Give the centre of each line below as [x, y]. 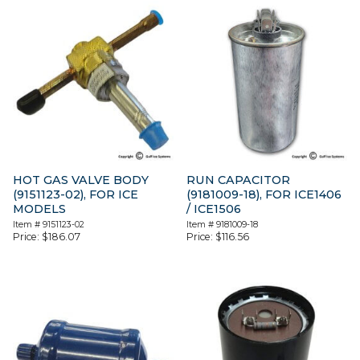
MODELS [39, 209]
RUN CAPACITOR [239, 180]
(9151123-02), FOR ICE [76, 194]
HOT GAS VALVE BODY [81, 180]
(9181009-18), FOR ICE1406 [264, 194]
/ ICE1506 [214, 209]
